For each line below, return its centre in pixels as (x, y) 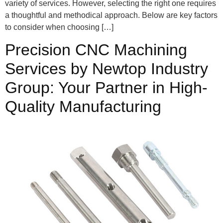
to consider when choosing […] (59, 27)
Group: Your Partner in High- (106, 87)
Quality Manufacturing (83, 106)
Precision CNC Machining (96, 50)
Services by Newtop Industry (107, 68)
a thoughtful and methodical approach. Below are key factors (111, 15)
